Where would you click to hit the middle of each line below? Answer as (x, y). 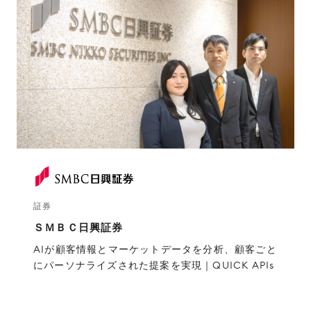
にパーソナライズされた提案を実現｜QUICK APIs (154, 265)
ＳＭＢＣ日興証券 (78, 227)
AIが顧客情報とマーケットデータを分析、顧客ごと (155, 249)
